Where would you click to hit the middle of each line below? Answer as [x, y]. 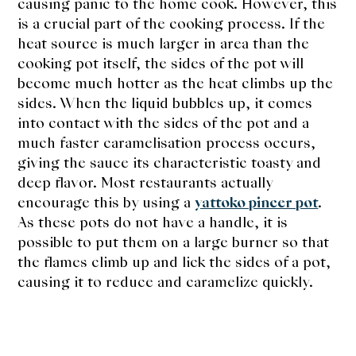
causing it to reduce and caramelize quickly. [168, 282]
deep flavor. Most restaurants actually [145, 183]
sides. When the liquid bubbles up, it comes [165, 103]
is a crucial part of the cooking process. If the [172, 24]
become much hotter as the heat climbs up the [176, 83]
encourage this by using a [106, 203]
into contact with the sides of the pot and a [164, 123]
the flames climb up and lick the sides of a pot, [174, 262]
